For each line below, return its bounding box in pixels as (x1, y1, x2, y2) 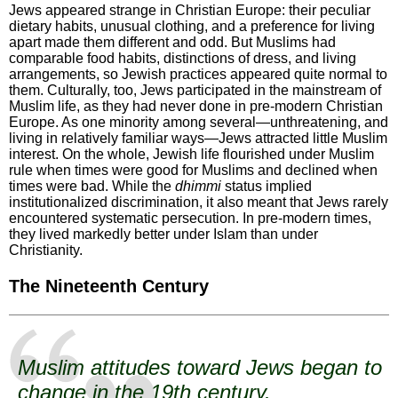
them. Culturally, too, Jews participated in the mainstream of (9, 83, 381, 99)
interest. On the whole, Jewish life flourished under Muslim (9, 147, 374, 163)
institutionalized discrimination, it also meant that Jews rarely (9, 195, 388, 211)
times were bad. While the (9, 179, 175, 195)
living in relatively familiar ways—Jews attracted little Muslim (9, 131, 387, 147)
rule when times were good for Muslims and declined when (9, 163, 378, 179)
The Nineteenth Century (9, 276, 209, 297)
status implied (221, 179, 312, 195)
